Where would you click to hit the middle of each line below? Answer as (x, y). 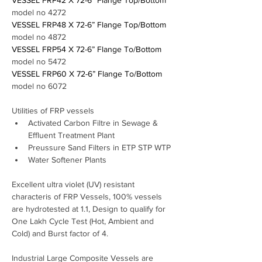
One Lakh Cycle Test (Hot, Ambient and (84, 221)
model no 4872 (39, 37)
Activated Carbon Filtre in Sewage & (94, 123)
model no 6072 (39, 86)
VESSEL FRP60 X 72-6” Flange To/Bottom (88, 74)
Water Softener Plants (67, 160)
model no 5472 (39, 62)
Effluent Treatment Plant (73, 135)
